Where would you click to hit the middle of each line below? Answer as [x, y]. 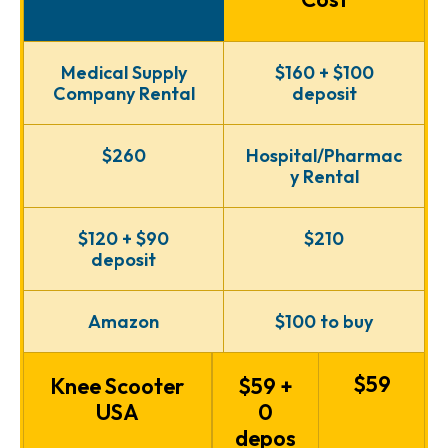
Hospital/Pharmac [324, 155]
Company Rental [123, 93]
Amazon [123, 321]
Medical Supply [123, 72]
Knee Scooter [117, 385]
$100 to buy [324, 321]
